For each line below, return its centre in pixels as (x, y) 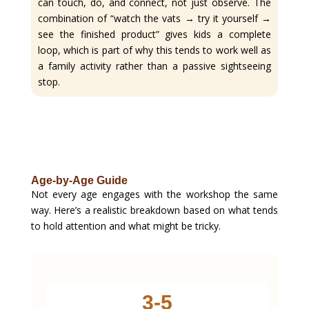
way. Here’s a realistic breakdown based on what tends (154, 210)
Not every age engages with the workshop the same (154, 195)
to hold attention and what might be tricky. (126, 226)
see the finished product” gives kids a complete (154, 34)
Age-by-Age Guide (79, 181)
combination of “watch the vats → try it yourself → (154, 19)
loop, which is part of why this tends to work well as (154, 50)
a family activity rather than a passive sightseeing (154, 66)
